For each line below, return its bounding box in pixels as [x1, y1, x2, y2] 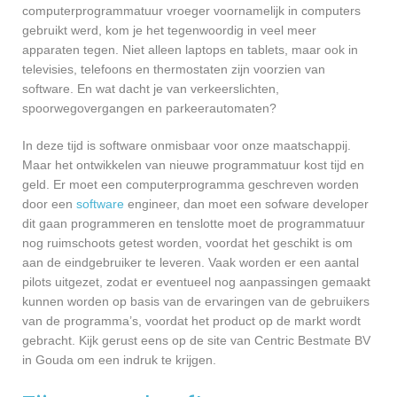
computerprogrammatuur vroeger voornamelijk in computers [22, 4, 361, 19]
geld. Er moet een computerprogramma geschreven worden [22, 177, 359, 192]
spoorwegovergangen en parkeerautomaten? [22, 101, 276, 116]
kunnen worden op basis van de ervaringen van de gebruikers [22, 294, 370, 309]
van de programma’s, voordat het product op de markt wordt [22, 314, 361, 329]
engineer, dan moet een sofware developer [124, 197, 369, 212]
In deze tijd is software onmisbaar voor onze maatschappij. [22, 138, 351, 153]
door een [22, 197, 76, 212]
